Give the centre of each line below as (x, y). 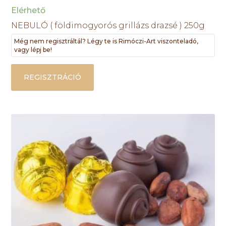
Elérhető (29, 10)
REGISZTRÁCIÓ (53, 77)
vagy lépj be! (33, 49)
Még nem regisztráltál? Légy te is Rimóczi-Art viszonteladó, (106, 41)
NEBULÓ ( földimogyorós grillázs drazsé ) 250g (108, 25)
